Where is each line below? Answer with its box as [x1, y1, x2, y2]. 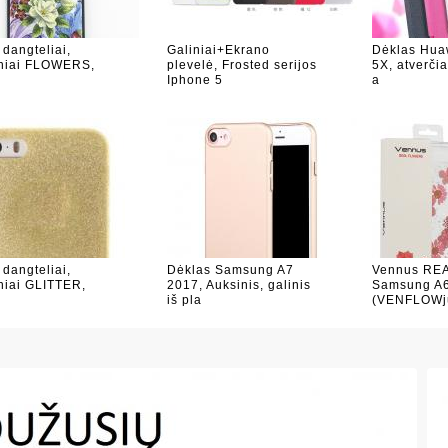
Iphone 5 [167, 73, 224, 87]
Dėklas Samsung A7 [167, 263, 295, 277]
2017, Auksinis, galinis [167, 278, 312, 292]
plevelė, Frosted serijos [167, 58, 318, 72]
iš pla [167, 293, 203, 307]
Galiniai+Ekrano [167, 43, 271, 57]
